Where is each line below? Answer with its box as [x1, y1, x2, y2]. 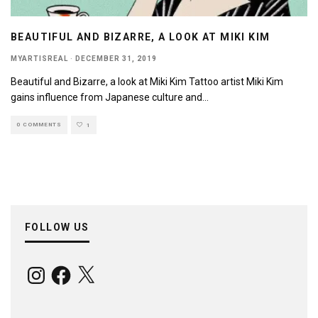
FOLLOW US [25, 221, 89, 234]
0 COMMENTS [16, 121, 62, 128]
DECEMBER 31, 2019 [75, 55, 157, 63]
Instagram [24, 263, 70, 275]
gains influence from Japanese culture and [11, 92, 202, 104]
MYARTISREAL [11, 55, 68, 63]
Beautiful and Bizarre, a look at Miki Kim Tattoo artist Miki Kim [11, 76, 283, 88]
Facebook [49, 263, 92, 275]
